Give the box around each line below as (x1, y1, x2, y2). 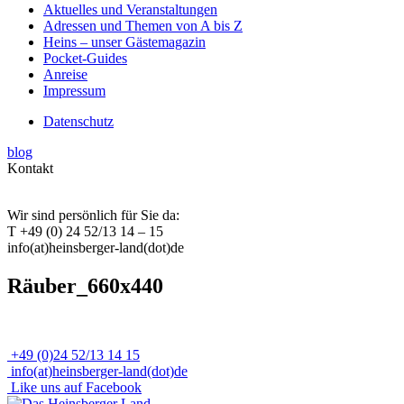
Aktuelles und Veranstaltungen (43, 2, 217, 18)
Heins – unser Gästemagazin (43, 34, 206, 50)
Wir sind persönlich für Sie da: (7, 207, 179, 224)
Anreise (43, 67, 87, 83)
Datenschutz (43, 114, 114, 130)
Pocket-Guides (43, 50, 127, 67)
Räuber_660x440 (7, 273, 163, 298)
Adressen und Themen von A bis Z (43, 18, 243, 34)
